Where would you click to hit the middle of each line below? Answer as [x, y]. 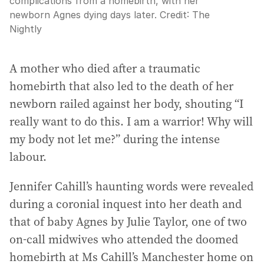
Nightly [26, 29]
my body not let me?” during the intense [115, 139]
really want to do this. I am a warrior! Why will [131, 121]
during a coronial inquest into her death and [126, 204]
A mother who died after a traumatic [105, 68]
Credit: [176, 15]
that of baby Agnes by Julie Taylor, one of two [128, 222]
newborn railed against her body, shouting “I [126, 104]
